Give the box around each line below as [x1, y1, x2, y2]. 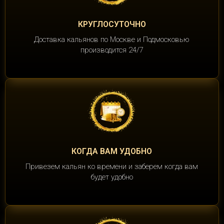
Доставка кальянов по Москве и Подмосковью [34, 35, 189, 44]
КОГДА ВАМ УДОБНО [71, 146, 152, 156]
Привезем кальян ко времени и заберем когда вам [25, 162, 198, 171]
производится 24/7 [80, 45, 143, 55]
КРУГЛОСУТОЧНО [77, 19, 146, 29]
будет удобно [90, 172, 133, 182]
